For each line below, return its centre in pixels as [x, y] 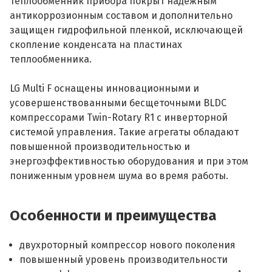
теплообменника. [52, 59]
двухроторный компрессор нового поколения [127, 245]
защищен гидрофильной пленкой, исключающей [126, 30]
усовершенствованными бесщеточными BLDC [118, 103]
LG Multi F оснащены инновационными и [104, 88]
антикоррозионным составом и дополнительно [121, 15]
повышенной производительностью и [100, 147]
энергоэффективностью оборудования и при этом [129, 161]
